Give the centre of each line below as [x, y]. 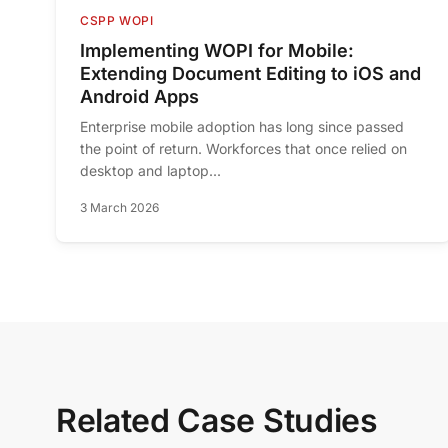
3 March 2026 [119, 208]
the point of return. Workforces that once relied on [243, 149]
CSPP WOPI [117, 21]
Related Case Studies [217, 421]
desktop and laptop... [150, 171]
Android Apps [139, 97]
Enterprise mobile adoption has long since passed [242, 127]
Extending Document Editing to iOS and [250, 74]
